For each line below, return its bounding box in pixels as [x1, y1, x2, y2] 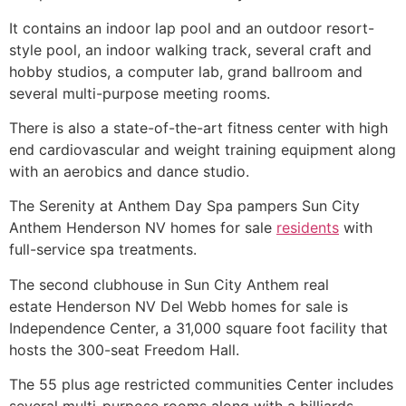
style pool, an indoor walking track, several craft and [9, 40, 372, 59]
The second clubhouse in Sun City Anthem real [9, 275, 329, 294]
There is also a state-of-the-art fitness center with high [9, 118, 388, 137]
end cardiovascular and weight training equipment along [9, 140, 396, 159]
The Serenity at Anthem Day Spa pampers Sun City [9, 197, 360, 216]
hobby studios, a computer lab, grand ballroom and [9, 62, 362, 81]
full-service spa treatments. [9, 240, 197, 259]
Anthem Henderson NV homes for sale [9, 218, 276, 237]
